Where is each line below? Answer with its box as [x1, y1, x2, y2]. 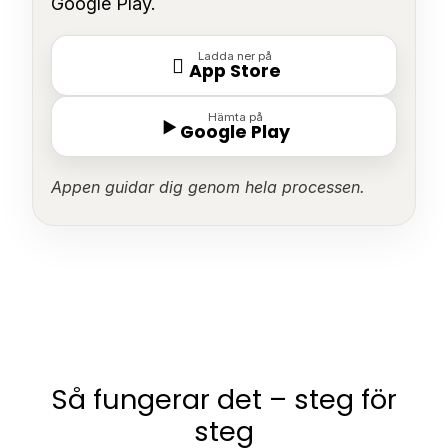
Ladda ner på [198, 49, 272, 64]
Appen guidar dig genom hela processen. [51, 177, 365, 198]
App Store [189, 59, 281, 84]
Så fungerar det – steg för [51, 380, 397, 418]
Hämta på [207, 110, 263, 125]
